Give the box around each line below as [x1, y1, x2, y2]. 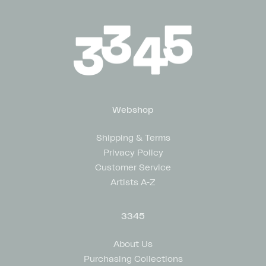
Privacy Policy [103, 147, 163, 158]
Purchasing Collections [83, 253, 183, 264]
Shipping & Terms [96, 132, 170, 143]
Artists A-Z [110, 176, 156, 188]
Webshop [112, 104, 154, 115]
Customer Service [95, 161, 171, 173]
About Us [113, 238, 153, 249]
